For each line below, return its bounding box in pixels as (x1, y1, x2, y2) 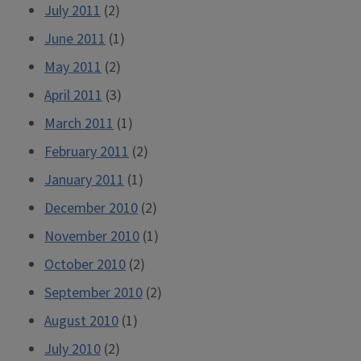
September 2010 (44, 283, 143, 303)
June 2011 (44, 29, 106, 49)
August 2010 (44, 311, 118, 331)
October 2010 (44, 255, 126, 275)
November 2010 (44, 226, 139, 247)
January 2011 (44, 170, 124, 190)
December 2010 (44, 198, 138, 218)
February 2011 (44, 142, 129, 162)
